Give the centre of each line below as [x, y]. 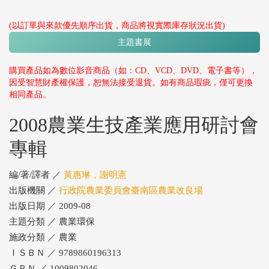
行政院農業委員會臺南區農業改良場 [131, 190]
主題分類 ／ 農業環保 [52, 222]
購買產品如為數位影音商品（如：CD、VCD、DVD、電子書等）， [133, 71]
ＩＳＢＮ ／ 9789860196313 [65, 253]
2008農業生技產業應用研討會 [134, 125]
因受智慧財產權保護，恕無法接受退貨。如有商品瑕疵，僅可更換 [131, 83]
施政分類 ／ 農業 [43, 237]
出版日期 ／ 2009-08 [50, 206]
